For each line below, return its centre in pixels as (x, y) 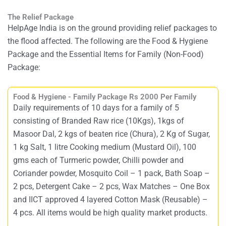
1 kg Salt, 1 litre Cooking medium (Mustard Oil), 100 (105, 147)
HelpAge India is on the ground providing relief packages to (112, 28)
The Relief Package (41, 17)
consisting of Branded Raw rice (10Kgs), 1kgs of (99, 121)
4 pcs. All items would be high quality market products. (110, 213)
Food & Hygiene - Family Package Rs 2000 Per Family (105, 97)
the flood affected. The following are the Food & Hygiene (108, 41)
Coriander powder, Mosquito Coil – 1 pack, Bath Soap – (111, 174)
